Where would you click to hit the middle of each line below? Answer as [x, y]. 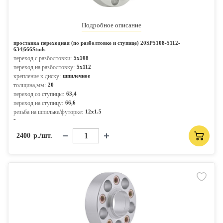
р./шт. [43, 136]
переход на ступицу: [38, 103]
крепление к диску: [37, 76]
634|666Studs [29, 49]
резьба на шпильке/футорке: [48, 112]
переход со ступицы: [39, 94]
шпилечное [76, 76]
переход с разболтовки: [43, 58]
